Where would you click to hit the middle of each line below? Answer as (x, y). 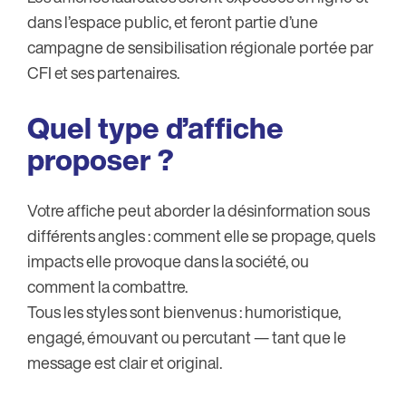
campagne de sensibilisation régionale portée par (200, 48)
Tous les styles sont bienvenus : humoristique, (184, 312)
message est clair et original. (125, 363)
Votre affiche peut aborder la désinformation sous (198, 211)
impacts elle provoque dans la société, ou (168, 261)
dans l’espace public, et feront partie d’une (173, 22)
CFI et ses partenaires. (103, 73)
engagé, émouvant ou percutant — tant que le (187, 338)
